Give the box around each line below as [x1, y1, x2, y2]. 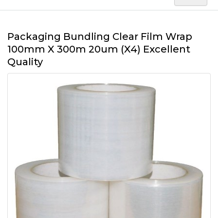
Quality [7, 55, 43, 68]
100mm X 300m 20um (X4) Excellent [7, 43, 190, 55]
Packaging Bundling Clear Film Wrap [7, 30, 192, 42]
